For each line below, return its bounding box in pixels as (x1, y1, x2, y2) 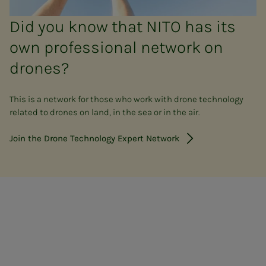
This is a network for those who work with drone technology (9, 94, 243, 105)
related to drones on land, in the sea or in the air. (9, 107, 199, 118)
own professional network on (9, 37, 223, 58)
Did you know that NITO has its (9, 17, 236, 37)
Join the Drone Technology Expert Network (9, 133, 179, 144)
